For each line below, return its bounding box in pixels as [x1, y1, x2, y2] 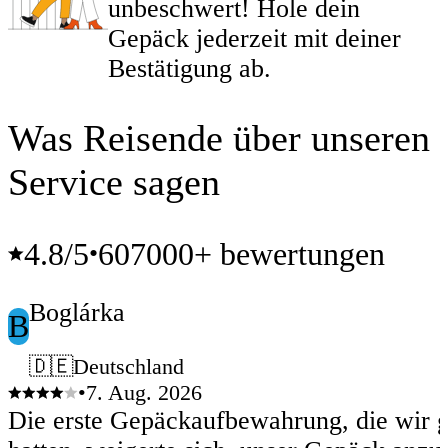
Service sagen [8, 161, 220, 204]
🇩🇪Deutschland [29, 354, 184, 380]
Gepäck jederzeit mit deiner [108, 24, 401, 54]
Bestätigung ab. [108, 54, 271, 84]
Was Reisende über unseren [8, 117, 430, 160]
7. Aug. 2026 [86, 380, 202, 406]
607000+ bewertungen [98, 235, 385, 272]
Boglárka [29, 298, 125, 328]
